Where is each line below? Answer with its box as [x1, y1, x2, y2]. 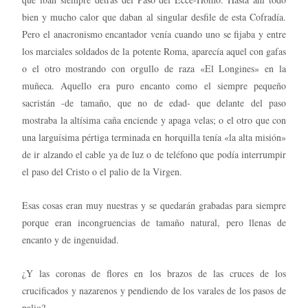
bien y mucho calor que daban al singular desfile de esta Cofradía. [22, 10, 286, 23]
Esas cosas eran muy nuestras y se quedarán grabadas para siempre [22, 198, 286, 212]
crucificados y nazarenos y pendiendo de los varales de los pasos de [22, 283, 286, 297]
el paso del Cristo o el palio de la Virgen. [22, 164, 182, 178]
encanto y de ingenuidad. [22, 232, 119, 246]
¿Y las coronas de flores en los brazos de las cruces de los [22, 266, 286, 280]
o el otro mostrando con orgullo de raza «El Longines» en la [22, 61, 286, 75]
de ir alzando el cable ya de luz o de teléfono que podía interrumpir [22, 147, 286, 161]
